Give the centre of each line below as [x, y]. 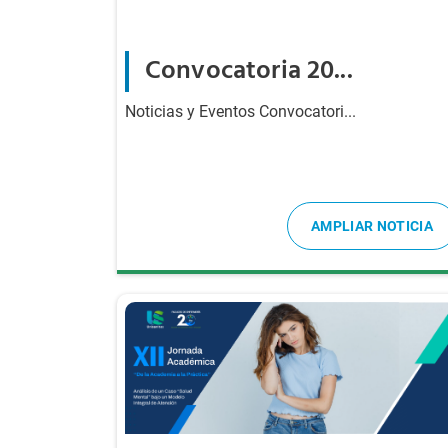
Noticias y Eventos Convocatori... [240, 111]
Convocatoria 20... [249, 71]
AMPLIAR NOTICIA [372, 226]
